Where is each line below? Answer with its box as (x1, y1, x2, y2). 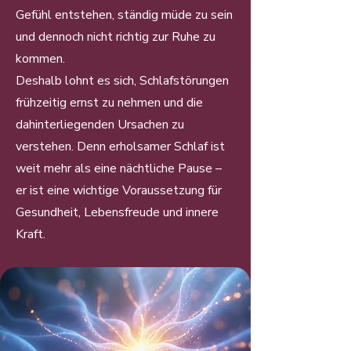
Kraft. (16, 226, 45, 243)
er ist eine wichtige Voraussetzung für (16, 182, 222, 199)
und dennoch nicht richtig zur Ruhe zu (16, 28, 215, 45)
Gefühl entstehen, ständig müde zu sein (16, 6, 233, 24)
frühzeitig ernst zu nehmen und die (16, 94, 203, 111)
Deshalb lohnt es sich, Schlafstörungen (16, 72, 229, 89)
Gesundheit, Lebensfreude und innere (16, 204, 219, 221)
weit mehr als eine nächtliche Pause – (16, 160, 222, 177)
